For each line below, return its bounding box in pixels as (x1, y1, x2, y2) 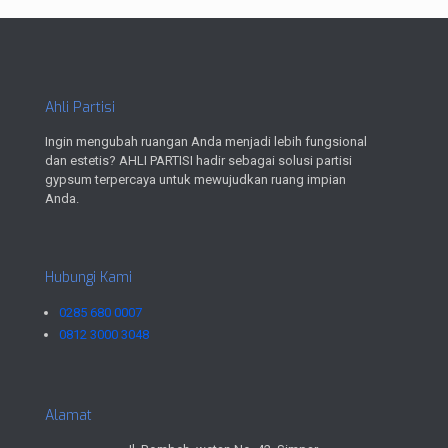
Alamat (45, 405, 92, 425)
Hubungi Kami (45, 267, 132, 287)
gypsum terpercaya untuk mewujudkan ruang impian (45, 171, 346, 187)
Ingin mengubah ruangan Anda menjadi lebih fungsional (45, 133, 367, 149)
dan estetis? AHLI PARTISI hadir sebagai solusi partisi (45, 152, 352, 168)
